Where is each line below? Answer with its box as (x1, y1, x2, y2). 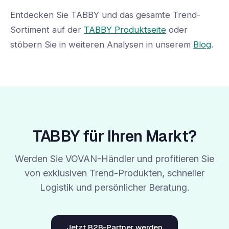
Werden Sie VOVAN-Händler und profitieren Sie (15, 153, 214, 165)
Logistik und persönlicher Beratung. (39, 182, 190, 193)
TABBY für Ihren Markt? (32, 126, 197, 147)
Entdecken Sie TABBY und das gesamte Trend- (10, 9, 200, 20)
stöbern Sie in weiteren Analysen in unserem (10, 39, 193, 50)
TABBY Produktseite (84, 24, 166, 35)
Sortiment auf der (10, 24, 84, 35)
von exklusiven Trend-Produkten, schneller (25, 168, 204, 179)
